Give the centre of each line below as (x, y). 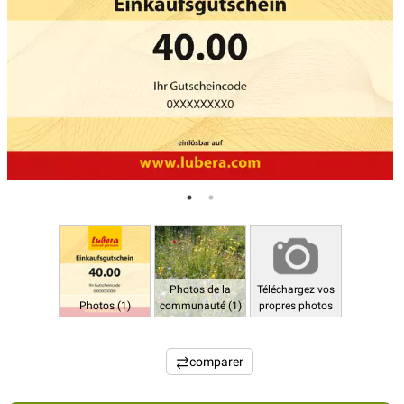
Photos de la (200, 289)
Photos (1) (105, 306)
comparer (216, 362)
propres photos (296, 306)
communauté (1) (200, 306)
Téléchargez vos (296, 289)
